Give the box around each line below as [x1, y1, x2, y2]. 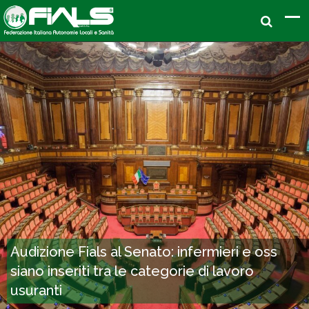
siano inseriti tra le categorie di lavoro [10, 263, 254, 279]
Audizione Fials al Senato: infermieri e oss [10, 243, 277, 260]
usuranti [10, 282, 62, 299]
